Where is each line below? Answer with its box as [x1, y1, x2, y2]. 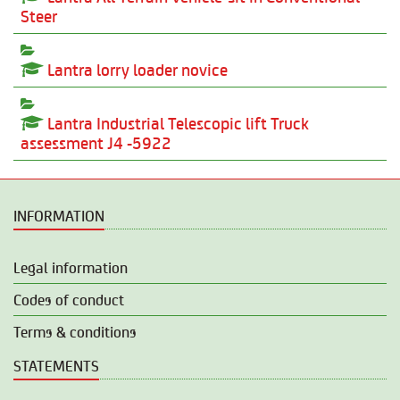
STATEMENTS [13, 354, 99, 376]
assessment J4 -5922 [21, 130, 171, 154]
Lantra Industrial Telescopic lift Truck [44, 111, 309, 135]
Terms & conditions [13, 321, 137, 342]
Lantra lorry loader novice [44, 57, 228, 81]
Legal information [13, 256, 128, 278]
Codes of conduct [13, 288, 124, 310]
